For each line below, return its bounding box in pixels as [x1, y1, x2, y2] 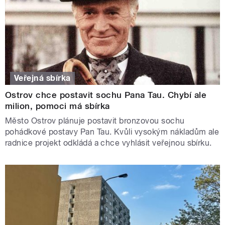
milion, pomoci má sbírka [5, 100, 110, 111]
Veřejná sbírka [14, 73, 71, 83]
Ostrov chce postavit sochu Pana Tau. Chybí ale [5, 89, 207, 100]
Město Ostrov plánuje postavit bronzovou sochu [5, 116, 185, 126]
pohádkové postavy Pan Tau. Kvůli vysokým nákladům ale [5, 127, 219, 137]
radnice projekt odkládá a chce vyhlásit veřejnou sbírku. [5, 138, 212, 148]
